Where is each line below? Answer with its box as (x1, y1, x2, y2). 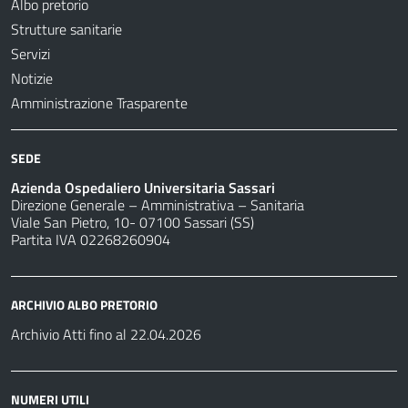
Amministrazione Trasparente (11, 92, 188, 115)
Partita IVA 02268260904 (11, 229, 170, 251)
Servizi (11, 43, 50, 66)
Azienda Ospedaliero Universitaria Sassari (11, 177, 275, 199)
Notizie (11, 67, 53, 90)
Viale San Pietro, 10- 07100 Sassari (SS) (11, 211, 254, 234)
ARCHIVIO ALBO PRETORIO (11, 295, 158, 315)
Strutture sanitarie (11, 18, 122, 41)
